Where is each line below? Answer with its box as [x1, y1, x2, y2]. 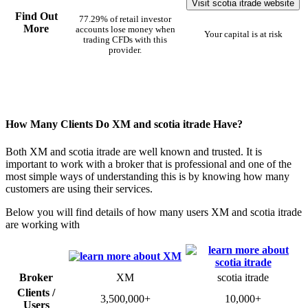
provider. [109, 45, 142, 56]
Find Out [14, 10, 58, 23]
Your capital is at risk [203, 30, 283, 40]
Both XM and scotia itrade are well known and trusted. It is [5, 145, 262, 157]
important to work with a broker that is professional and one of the [5, 157, 291, 170]
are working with [5, 218, 80, 230]
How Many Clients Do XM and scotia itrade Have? [5, 118, 243, 131]
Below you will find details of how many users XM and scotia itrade [5, 206, 302, 218]
